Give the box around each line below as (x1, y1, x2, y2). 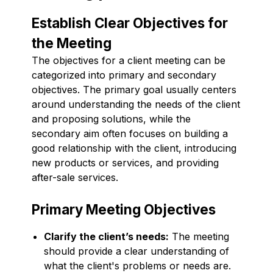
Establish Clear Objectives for (32, 14, 228, 31)
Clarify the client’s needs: (44, 230, 169, 243)
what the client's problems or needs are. (44, 259, 231, 272)
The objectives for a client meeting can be (32, 54, 225, 66)
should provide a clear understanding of (44, 244, 229, 257)
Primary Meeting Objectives (32, 200, 216, 218)
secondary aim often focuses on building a (32, 127, 228, 140)
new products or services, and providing (32, 156, 219, 169)
